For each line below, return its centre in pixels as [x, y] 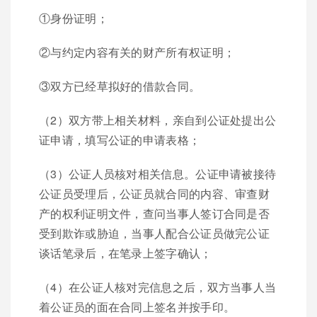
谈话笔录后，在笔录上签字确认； [126, 253]
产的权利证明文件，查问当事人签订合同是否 [154, 213]
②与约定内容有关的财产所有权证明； [137, 52]
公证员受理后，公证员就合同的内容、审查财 [154, 193]
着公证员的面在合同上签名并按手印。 [137, 306]
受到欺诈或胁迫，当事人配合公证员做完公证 [154, 233]
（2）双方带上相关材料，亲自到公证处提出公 [158, 120]
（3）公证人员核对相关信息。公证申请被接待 [158, 173]
